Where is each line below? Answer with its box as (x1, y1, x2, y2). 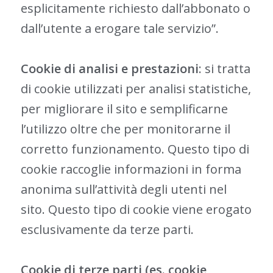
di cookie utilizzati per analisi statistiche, (20, 80, 251, 97)
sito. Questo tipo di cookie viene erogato (20, 201, 252, 218)
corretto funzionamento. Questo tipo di (20, 141, 249, 157)
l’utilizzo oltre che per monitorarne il (20, 121, 230, 137)
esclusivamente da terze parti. (20, 221, 194, 238)
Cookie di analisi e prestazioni (20, 60, 199, 77)
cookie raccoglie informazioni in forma (20, 161, 241, 177)
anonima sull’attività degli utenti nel (20, 181, 227, 197)
